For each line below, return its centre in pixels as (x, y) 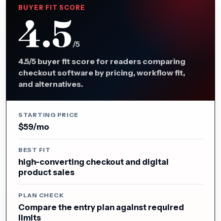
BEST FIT (35, 150)
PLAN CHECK (41, 195)
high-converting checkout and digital (93, 162)
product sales (46, 172)
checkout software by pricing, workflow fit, (102, 73)
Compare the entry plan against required (101, 207)
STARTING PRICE (49, 115)
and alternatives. (51, 84)
